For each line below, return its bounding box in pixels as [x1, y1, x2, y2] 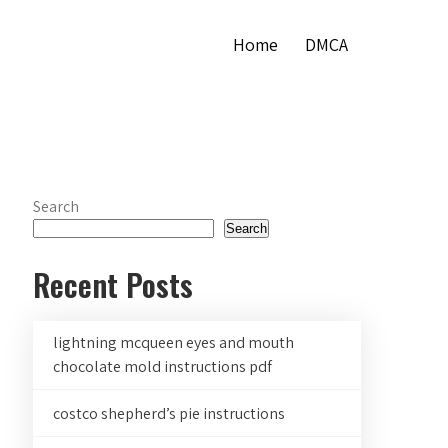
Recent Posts [33, 262, 194, 307]
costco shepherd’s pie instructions [53, 403, 286, 424]
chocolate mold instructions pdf [53, 356, 273, 377]
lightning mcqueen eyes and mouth [53, 332, 295, 353]
